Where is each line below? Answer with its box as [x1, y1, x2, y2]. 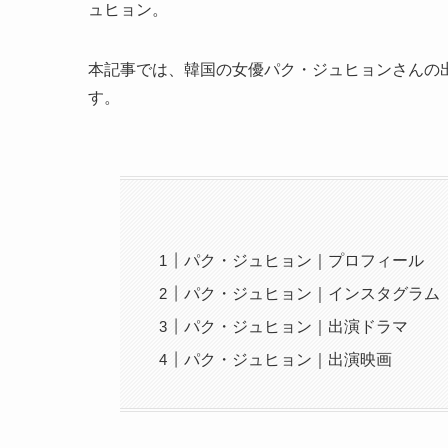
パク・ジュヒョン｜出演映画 [184, 351, 393, 369]
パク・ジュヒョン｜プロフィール [184, 252, 425, 270]
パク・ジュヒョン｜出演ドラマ [184, 318, 409, 336]
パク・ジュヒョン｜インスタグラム [184, 285, 441, 303]
